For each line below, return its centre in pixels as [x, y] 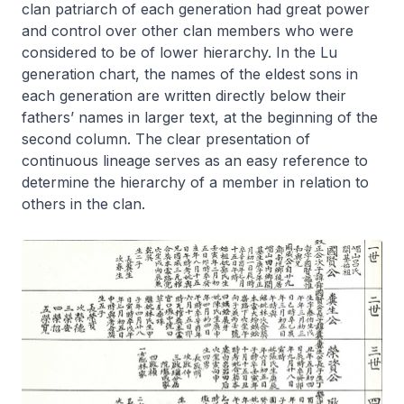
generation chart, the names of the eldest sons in [190, 73]
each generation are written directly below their [184, 95]
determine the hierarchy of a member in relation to [195, 182]
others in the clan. [83, 203]
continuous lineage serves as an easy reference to [195, 160]
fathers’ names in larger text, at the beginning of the [200, 117]
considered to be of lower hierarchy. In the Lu [179, 52]
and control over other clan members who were [188, 30]
